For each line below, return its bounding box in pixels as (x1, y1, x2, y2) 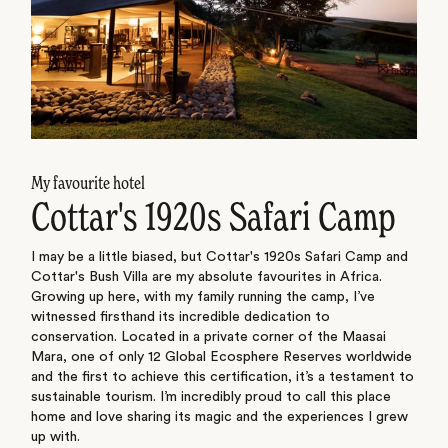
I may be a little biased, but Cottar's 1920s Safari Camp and (30, 250, 408, 265)
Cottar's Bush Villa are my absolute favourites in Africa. (30, 270, 382, 285)
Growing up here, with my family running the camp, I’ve (30, 290, 375, 305)
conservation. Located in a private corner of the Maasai (30, 330, 386, 345)
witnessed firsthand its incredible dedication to (30, 310, 330, 325)
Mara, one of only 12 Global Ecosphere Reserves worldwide (30, 350, 412, 365)
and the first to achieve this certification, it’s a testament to (30, 370, 414, 385)
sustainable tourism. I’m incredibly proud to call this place (30, 390, 391, 405)
